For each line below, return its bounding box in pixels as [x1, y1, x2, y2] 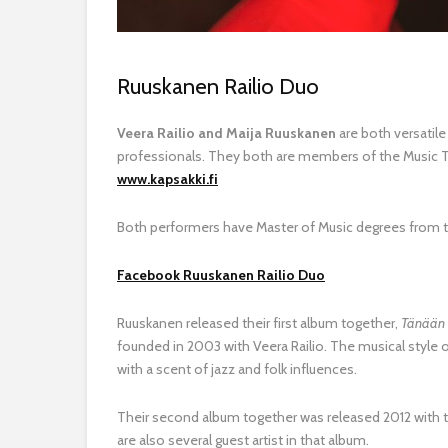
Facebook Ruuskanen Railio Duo [117, 265, 325, 284]
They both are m [205, 146, 311, 165]
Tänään [401, 313, 445, 332]
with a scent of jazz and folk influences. [117, 359, 357, 378]
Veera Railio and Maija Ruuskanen [117, 123, 336, 142]
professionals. [117, 146, 205, 165]
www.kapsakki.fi [117, 169, 218, 188]
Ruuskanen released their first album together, [117, 313, 401, 332]
